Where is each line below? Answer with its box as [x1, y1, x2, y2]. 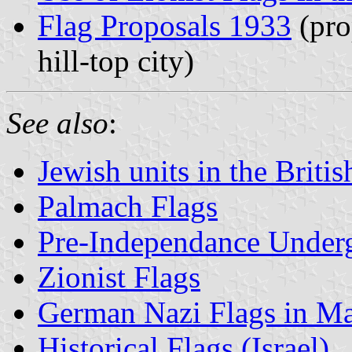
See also [6, 105, 108, 140]
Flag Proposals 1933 [38, 8, 291, 42]
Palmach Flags [38, 189, 218, 223]
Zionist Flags [38, 259, 200, 294]
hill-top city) [38, 43, 194, 78]
